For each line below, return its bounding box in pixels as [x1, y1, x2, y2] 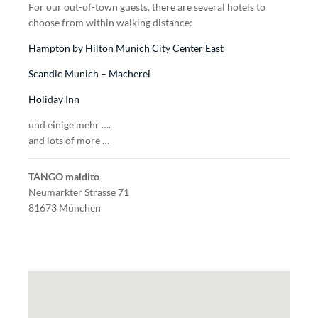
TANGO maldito [28, 170, 99, 182]
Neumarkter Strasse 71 [28, 186, 129, 198]
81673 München [28, 202, 101, 214]
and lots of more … [28, 134, 109, 146]
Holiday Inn [28, 93, 79, 105]
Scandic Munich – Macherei [28, 67, 150, 79]
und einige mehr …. [28, 119, 111, 131]
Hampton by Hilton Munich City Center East [28, 42, 224, 54]
